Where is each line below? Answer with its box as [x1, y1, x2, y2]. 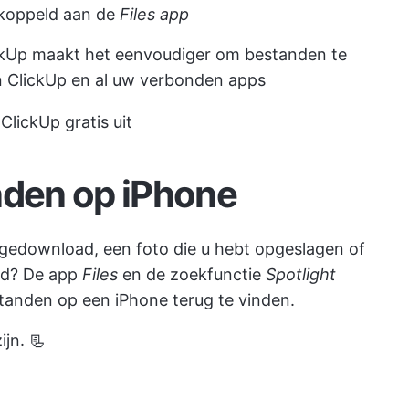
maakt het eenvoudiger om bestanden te [27, 45, 347, 64]
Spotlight [266, 265, 336, 284]
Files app [120, 5, 189, 24]
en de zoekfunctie [118, 265, 266, 284]
